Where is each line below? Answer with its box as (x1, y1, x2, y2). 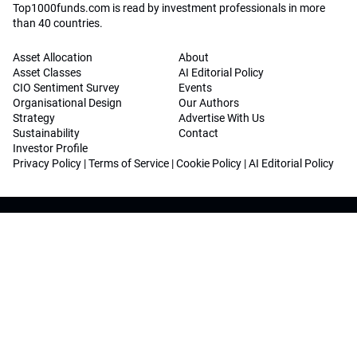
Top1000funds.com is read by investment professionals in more (13, 2, 325, 15)
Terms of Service (88, 157, 169, 171)
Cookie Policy (176, 157, 241, 171)
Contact (178, 127, 218, 140)
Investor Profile (13, 142, 88, 155)
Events (178, 81, 212, 95)
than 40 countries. (13, 17, 103, 30)
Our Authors (178, 96, 239, 110)
